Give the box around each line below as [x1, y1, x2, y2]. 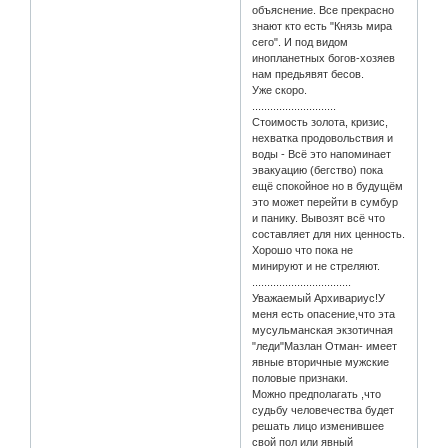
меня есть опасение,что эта [252, 308, 396, 321]
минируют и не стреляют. [252, 260, 381, 273]
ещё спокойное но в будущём [252, 180, 404, 193]
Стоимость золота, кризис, [252, 116, 389, 129]
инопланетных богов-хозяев [252, 52, 396, 65]
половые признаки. [252, 372, 349, 385]
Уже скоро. [252, 84, 308, 97]
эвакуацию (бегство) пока [252, 164, 384, 177]
